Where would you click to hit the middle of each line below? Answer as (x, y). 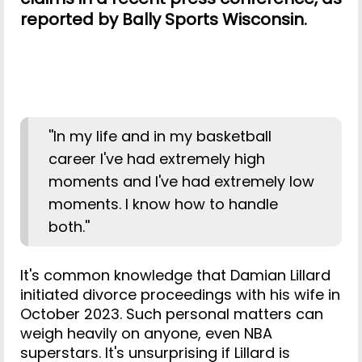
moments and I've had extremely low (181, 181)
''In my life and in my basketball (160, 136)
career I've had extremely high (157, 158)
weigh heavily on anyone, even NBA (146, 333)
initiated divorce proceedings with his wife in (180, 294)
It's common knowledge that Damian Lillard (175, 275)
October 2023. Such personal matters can (172, 314)
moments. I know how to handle (163, 204)
